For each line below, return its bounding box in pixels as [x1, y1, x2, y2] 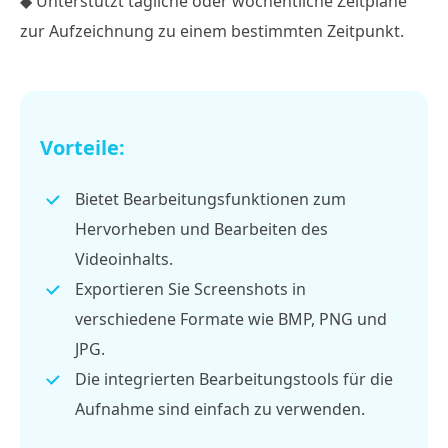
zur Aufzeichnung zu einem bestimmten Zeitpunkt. [20, 19, 404, 42]
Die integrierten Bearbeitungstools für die [75, 367, 393, 390]
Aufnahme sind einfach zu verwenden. [75, 397, 365, 420]
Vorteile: [40, 133, 125, 161]
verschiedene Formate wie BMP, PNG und [75, 307, 387, 330]
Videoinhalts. [75, 247, 173, 270]
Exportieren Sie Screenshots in [75, 277, 306, 300]
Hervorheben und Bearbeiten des [75, 217, 328, 240]
